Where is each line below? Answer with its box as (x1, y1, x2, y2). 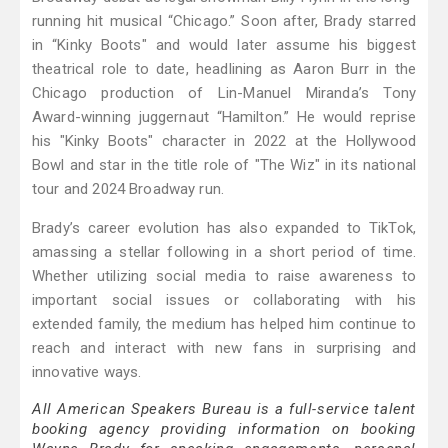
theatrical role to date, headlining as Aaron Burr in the (32, 60, 416, 79)
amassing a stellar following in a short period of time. (32, 243, 416, 262)
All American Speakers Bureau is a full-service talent (32, 400, 416, 419)
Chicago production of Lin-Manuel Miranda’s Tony (32, 84, 416, 103)
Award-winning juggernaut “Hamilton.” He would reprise (32, 108, 416, 127)
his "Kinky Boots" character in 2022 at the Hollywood (32, 132, 416, 151)
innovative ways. (32, 363, 142, 382)
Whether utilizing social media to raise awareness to (32, 267, 416, 286)
